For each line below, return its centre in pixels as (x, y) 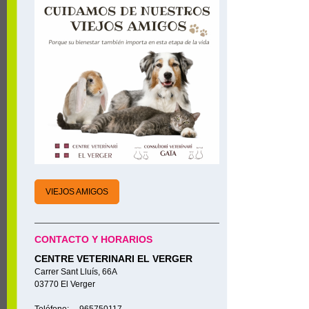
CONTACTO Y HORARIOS (93, 239)
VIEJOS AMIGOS (77, 192)
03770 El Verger (65, 284)
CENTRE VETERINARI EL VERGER (113, 259)
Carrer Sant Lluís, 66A (76, 272)
